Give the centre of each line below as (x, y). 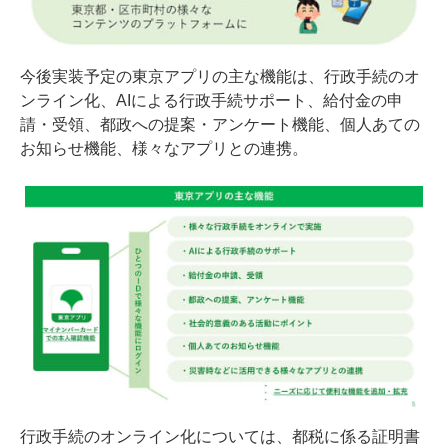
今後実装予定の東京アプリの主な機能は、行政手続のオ (220, 77)
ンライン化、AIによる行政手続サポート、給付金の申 (211, 101)
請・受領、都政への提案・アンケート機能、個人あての (220, 125)
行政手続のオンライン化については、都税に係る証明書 (220, 437)
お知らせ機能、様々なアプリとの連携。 (164, 149)
